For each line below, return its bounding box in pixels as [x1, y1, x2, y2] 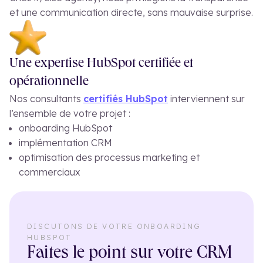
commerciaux [19, 166, 80, 178]
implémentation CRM [19, 137, 112, 149]
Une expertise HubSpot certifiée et [9, 58, 193, 72]
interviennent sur [168, 93, 245, 105]
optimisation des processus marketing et [19, 151, 200, 164]
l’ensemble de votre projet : [9, 107, 130, 120]
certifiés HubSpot [83, 93, 168, 105]
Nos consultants [9, 93, 83, 105]
